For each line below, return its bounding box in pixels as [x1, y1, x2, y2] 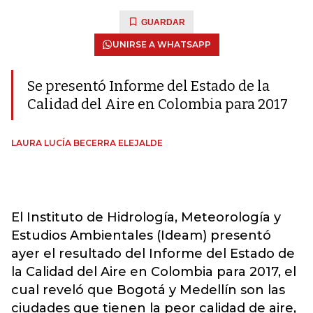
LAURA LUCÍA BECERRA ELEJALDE [11, 138, 163, 148]
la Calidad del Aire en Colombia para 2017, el [11, 264, 296, 279]
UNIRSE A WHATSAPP [112, 39, 211, 50]
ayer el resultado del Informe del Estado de [11, 246, 295, 261]
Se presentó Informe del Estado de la [27, 78, 270, 94]
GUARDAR [141, 17, 185, 27]
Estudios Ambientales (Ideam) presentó [11, 228, 271, 243]
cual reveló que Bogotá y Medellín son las [11, 282, 285, 298]
